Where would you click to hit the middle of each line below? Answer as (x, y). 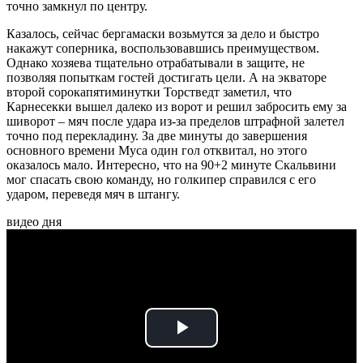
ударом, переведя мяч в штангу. (93, 194)
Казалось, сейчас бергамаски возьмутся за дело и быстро (163, 33)
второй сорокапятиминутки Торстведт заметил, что (149, 92)
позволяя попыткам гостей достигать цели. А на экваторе (167, 77)
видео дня (34, 221)
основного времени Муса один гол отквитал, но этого (157, 150)
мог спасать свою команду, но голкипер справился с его (161, 179)
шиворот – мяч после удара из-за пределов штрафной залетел (175, 121)
